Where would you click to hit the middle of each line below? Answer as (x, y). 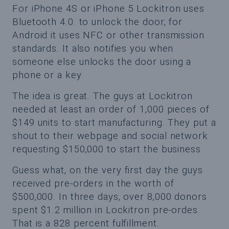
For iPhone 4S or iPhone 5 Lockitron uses (108, 8)
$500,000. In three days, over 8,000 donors (110, 197)
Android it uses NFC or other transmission (108, 35)
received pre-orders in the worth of (93, 183)
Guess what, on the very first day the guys (108, 170)
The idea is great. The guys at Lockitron (102, 96)
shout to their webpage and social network (110, 136)
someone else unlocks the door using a (102, 62)
